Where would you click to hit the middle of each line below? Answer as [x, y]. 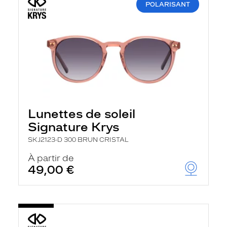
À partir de [51, 158]
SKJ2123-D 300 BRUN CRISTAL [78, 140]
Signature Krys [73, 127]
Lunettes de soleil [82, 114]
